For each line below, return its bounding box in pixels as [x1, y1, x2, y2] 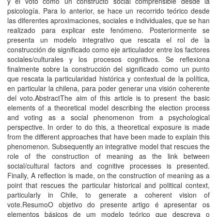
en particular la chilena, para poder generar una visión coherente [7, 83, 210, 93]
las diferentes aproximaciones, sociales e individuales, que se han [7, 15, 210, 25]
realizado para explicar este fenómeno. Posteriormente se [7, 25, 210, 35]
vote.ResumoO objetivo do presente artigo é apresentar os [7, 200, 210, 209]
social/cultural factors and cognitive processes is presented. [7, 161, 210, 170]
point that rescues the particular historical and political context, [7, 180, 210, 190]
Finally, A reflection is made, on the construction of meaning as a [7, 170, 210, 180]
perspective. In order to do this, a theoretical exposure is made [7, 122, 210, 132]
